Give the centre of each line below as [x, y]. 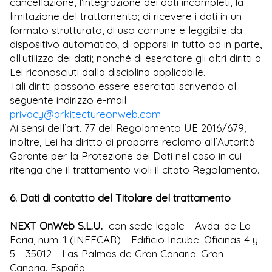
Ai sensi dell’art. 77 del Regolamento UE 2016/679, [128, 127]
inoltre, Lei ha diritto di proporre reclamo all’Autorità [132, 141]
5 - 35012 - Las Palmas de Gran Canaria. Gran [117, 253]
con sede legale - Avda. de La [178, 225]
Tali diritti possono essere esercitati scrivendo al [123, 86]
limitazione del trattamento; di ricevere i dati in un [126, 16]
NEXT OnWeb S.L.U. [58, 225]
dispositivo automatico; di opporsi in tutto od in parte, [136, 44]
